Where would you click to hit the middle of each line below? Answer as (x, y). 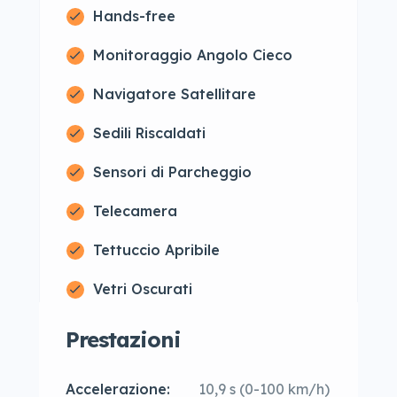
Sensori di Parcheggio (172, 172)
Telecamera (135, 211)
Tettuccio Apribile (156, 250)
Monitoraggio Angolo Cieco (193, 55)
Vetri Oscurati (143, 289)
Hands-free (134, 16)
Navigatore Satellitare (175, 94)
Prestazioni (123, 339)
